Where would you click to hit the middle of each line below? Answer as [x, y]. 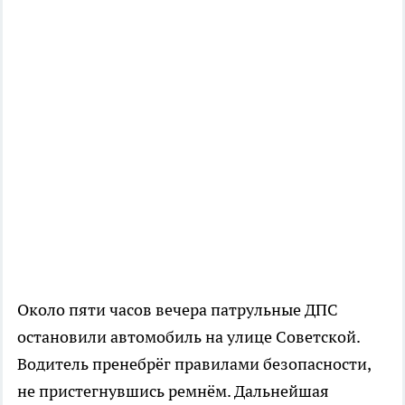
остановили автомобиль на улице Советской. [188, 336]
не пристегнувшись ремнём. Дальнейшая [173, 391]
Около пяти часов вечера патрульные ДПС [178, 309]
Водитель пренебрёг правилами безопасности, [194, 363]
